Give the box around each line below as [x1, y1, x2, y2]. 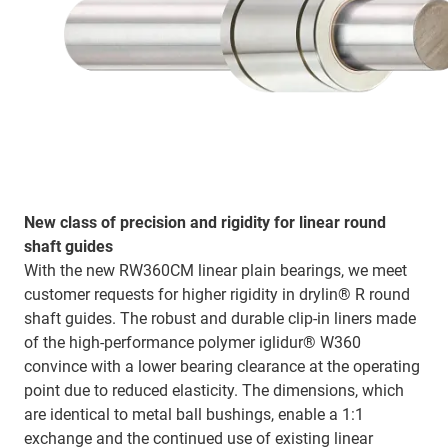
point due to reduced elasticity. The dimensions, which [24, 380, 404, 400]
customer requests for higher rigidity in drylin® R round [24, 284, 410, 304]
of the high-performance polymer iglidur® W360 [24, 332, 361, 352]
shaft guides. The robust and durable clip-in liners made [24, 308, 416, 328]
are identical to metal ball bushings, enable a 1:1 [24, 404, 364, 424]
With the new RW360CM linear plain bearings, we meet [24, 260, 407, 280]
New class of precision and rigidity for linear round [24, 212, 386, 232]
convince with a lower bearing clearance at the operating [24, 356, 420, 376]
